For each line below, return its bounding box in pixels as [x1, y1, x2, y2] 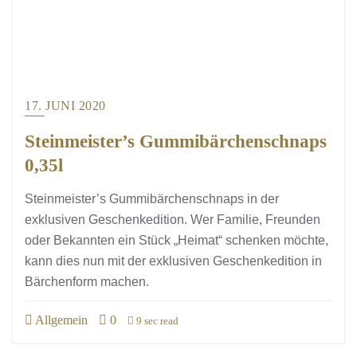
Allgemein [33, 313, 88, 327]
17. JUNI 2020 [25, 99, 106, 112]
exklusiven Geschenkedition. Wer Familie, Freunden [25, 213, 320, 226]
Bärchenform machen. [25, 275, 149, 288]
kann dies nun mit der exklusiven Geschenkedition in [25, 254, 322, 268]
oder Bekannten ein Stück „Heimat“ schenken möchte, [25, 233, 328, 247]
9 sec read [134, 315, 178, 327]
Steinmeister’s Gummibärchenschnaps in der [25, 192, 279, 206]
